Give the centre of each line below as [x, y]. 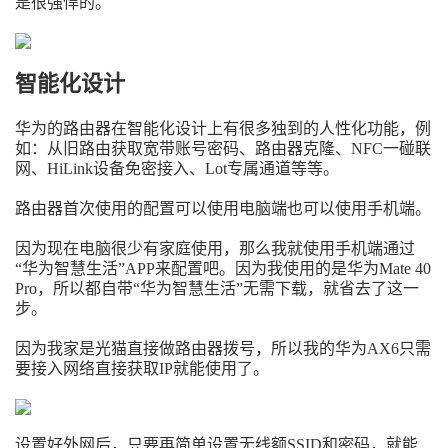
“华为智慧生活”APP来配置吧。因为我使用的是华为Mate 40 [223, 268]
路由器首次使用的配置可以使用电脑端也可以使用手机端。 [223, 208]
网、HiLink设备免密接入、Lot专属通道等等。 [177, 168]
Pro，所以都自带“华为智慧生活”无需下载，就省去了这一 [217, 288]
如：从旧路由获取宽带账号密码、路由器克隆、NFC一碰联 [223, 148]
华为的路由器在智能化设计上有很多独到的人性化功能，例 [223, 128]
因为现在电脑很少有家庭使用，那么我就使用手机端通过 [215, 248]
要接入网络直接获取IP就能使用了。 [142, 368]
